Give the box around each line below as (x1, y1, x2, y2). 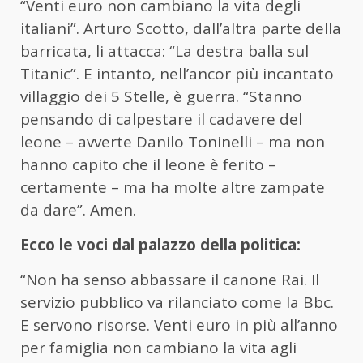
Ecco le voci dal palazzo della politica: (20, 234, 301, 256)
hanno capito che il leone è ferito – (20, 154, 276, 176)
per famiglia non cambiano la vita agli (20, 337, 297, 359)
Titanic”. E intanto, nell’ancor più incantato (20, 63, 334, 85)
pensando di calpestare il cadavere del (20, 109, 302, 130)
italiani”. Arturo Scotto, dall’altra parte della (20, 18, 341, 40)
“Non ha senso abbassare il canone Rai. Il (20, 269, 319, 291)
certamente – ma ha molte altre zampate (20, 177, 325, 199)
